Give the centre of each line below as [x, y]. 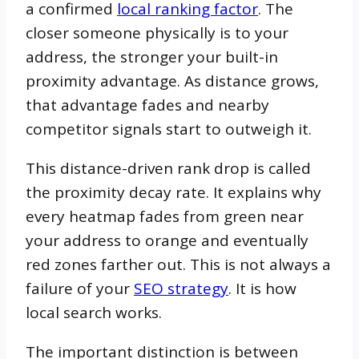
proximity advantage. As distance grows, [172, 81]
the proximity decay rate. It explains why [173, 192]
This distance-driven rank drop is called [168, 168]
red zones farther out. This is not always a [178, 264]
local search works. [94, 312]
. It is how [262, 288]
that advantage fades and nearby [147, 105]
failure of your [80, 288]
